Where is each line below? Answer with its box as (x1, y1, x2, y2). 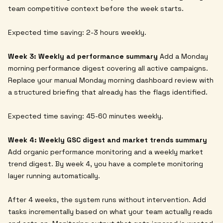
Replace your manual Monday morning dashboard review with (8, 75, 214, 85)
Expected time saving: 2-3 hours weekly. (8, 27, 146, 37)
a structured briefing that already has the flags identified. (8, 87, 208, 97)
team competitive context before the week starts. (8, 3, 184, 13)
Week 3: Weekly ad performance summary (8, 51, 158, 61)
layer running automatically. (8, 171, 100, 180)
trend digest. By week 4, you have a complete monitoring (8, 159, 203, 168)
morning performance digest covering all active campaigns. (8, 63, 208, 73)
